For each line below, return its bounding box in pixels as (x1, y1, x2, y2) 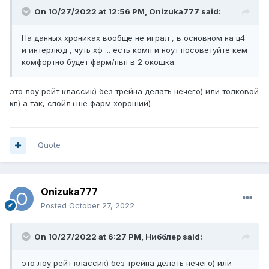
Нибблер (145, 232, 181, 242)
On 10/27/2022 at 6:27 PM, (34, 232, 145, 242)
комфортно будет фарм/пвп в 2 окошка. (22, 57, 176, 67)
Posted (41, 201, 69, 211)
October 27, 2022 (69, 201, 134, 211)
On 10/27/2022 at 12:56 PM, (34, 7, 149, 17)
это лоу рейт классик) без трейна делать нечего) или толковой (10, 86, 259, 97)
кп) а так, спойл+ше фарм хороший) (10, 98, 151, 109)
